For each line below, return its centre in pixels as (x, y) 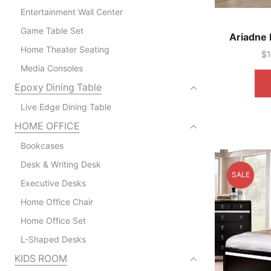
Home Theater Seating (65, 49)
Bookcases (42, 145)
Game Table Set (52, 30)
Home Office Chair (57, 201)
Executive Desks (53, 183)
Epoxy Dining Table (58, 87)
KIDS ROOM (41, 258)
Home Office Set (53, 220)
